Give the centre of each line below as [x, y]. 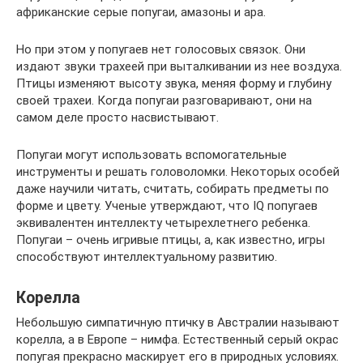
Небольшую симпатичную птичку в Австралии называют [178, 322]
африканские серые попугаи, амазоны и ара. [141, 12]
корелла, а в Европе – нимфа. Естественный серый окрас [177, 339]
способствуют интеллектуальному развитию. [147, 256]
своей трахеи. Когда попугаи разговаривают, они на [164, 100]
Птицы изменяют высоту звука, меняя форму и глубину [174, 83]
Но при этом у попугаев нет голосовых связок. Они [161, 49]
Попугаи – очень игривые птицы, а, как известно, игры [171, 239]
